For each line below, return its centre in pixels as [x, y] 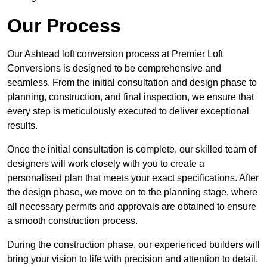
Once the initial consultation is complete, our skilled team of [132, 150]
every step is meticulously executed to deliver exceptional [128, 111]
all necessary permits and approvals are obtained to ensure [132, 207]
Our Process [64, 26]
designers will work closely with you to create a [106, 164]
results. [22, 126]
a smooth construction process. [72, 221]
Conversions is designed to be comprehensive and [114, 69]
